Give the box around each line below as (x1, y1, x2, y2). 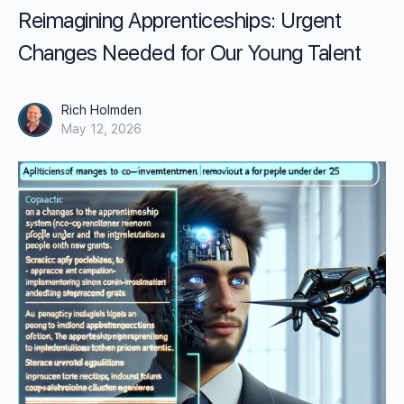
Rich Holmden (61, 103, 142, 118)
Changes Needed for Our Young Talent (18, 40, 362, 67)
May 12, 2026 (61, 122, 142, 137)
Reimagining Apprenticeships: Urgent (18, 7, 342, 34)
